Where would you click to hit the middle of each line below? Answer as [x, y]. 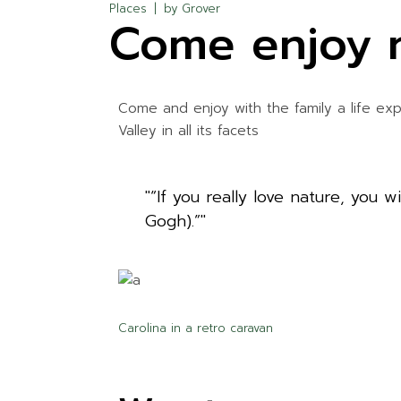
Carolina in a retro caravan [196, 328]
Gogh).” [173, 221]
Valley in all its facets [188, 131]
